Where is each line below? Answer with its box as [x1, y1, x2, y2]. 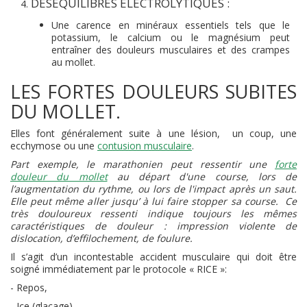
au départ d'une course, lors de [107, 170, 297, 183]
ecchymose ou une [10, 139, 97, 152]
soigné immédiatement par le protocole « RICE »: [10, 262, 227, 275]
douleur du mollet [10, 170, 108, 183]
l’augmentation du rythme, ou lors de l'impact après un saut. [10, 182, 297, 195]
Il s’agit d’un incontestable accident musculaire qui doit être [10, 250, 297, 263]
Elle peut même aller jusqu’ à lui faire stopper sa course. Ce [10, 195, 297, 208]
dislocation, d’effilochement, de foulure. [10, 232, 193, 245]
